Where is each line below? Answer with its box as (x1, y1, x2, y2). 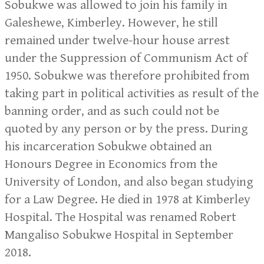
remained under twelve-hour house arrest (5, 33, 230, 48)
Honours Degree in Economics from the (5, 157, 217, 172)
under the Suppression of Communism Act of (5, 51, 247, 66)
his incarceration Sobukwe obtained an (5, 139, 212, 154)
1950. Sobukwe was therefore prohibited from (5, 68, 250, 84)
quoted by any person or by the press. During (5, 121, 248, 137)
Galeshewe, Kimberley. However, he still (5, 15, 218, 31)
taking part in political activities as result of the (5, 86, 259, 101)
